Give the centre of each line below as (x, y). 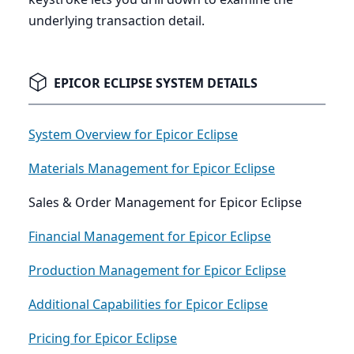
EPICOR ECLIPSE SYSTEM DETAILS (156, 83)
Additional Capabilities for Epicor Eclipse (148, 305)
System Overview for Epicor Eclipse (133, 135)
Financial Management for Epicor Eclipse (150, 237)
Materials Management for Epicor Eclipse (152, 169)
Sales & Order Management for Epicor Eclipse (165, 203)
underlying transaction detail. (117, 21)
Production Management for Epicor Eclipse (157, 271)
